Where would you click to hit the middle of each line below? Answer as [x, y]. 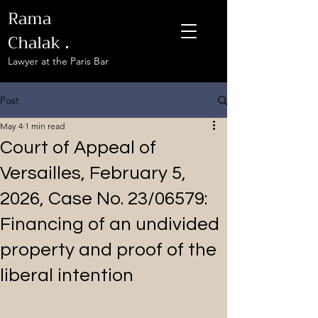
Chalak [34, 43]
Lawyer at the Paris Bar [58, 61]
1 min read [45, 126]
